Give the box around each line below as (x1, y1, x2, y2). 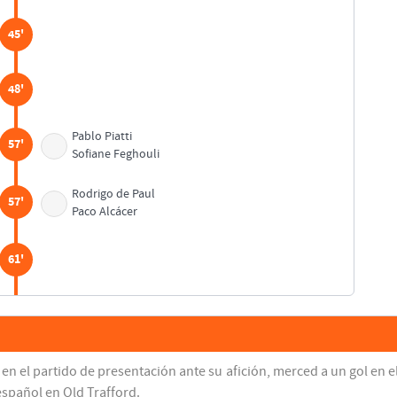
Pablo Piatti (72, 129, 133, 144)
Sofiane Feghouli (72, 147, 160, 162)
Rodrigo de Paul (72, 187, 156, 202)
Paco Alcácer (72, 205, 138, 220)
